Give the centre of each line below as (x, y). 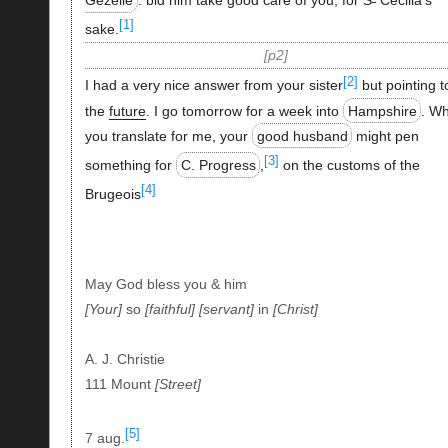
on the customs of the (350, 164)
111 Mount (119, 383)
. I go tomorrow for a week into (244, 110)
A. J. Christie (124, 358)
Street (177, 383)
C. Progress (218, 164)
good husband (302, 135)
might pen (386, 135)
